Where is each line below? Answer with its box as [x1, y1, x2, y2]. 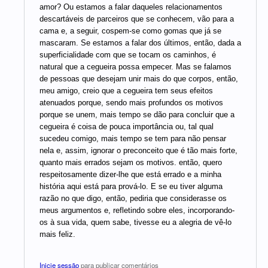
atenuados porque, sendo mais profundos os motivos [39, 98, 223, 107]
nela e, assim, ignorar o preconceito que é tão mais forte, [39, 145, 237, 155]
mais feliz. [39, 229, 75, 239]
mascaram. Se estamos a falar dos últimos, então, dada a [39, 38, 241, 47]
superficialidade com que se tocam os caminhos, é [39, 50, 216, 59]
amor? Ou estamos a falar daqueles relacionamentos [39, 2, 223, 11]
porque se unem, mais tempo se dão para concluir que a [39, 109, 234, 119]
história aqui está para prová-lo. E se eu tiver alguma [39, 181, 223, 191]
